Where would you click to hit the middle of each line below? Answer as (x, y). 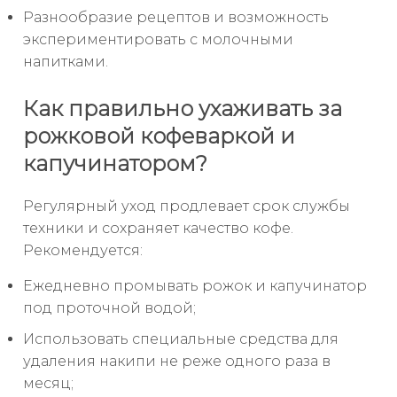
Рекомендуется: (83, 251)
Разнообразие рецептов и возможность (176, 18)
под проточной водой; (109, 308)
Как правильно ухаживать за (183, 109)
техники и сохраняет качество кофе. (158, 229)
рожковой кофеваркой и (159, 136)
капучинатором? (115, 164)
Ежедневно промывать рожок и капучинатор (195, 286)
